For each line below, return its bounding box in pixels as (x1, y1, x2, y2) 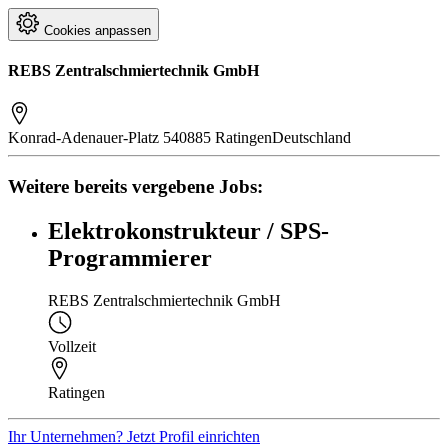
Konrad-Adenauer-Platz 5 (8, 129, 171, 147)
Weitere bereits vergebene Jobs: (8, 175, 263, 197)
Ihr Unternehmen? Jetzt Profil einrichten (8, 427, 260, 445)
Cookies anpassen (40, 22, 151, 38)
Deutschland (272, 129, 351, 147)
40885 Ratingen (171, 129, 272, 147)
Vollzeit (48, 337, 96, 355)
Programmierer (48, 244, 212, 271)
